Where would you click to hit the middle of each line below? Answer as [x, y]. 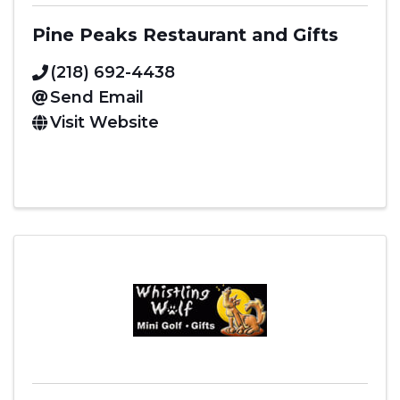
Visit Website [104, 122]
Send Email [97, 97]
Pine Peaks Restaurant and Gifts [185, 34]
